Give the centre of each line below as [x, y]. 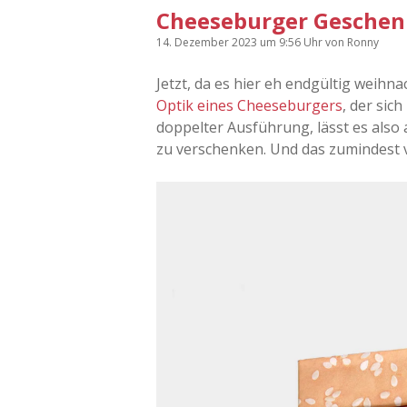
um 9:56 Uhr [293, 42]
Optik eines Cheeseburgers [249, 105]
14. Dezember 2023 [208, 42]
